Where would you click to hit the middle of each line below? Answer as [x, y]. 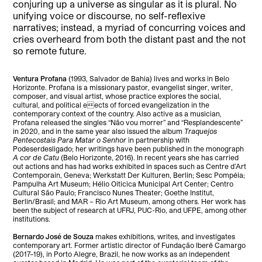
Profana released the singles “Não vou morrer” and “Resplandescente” [128, 122]
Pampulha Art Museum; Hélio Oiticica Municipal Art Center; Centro [123, 183]
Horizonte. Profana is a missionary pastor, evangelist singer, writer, [123, 87]
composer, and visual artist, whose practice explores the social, [117, 96]
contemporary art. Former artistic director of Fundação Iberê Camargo [130, 245]
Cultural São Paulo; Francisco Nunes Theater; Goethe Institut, [114, 192]
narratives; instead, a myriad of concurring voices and [130, 27]
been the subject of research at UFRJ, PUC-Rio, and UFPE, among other [130, 210]
